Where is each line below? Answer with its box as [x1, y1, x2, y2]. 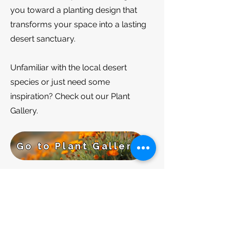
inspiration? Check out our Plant [10, 91, 130, 101]
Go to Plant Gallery [16, 140, 140, 151]
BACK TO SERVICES [46, 196, 118, 205]
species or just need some [10, 77, 110, 87]
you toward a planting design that [10, 5, 137, 15]
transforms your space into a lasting [10, 20, 146, 29]
